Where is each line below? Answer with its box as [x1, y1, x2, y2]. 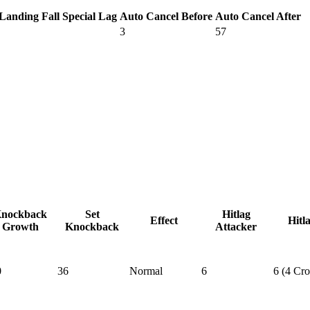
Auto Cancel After [215, 10, 301, 22]
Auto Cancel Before [120, 10, 212, 22]
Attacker [215, 220, 257, 232]
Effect [150, 214, 178, 226]
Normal [129, 264, 163, 277]
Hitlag [221, 208, 250, 220]
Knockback [65, 220, 119, 232]
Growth [1, 220, 39, 232]
